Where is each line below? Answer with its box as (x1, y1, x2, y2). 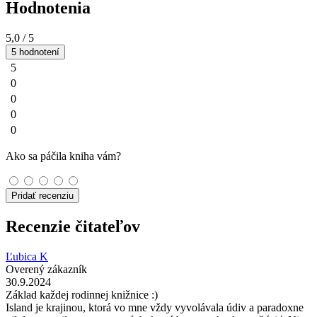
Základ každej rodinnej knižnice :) (6, 288, 158, 301)
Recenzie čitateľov (6, 217, 140, 236)
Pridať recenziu (11, 190, 74, 202)
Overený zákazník (6, 263, 87, 275)
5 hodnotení (11, 47, 59, 58)
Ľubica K (6, 250, 48, 263)
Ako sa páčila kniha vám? (6, 150, 121, 163)
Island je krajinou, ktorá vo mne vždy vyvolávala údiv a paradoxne (6, 301, 304, 313)
